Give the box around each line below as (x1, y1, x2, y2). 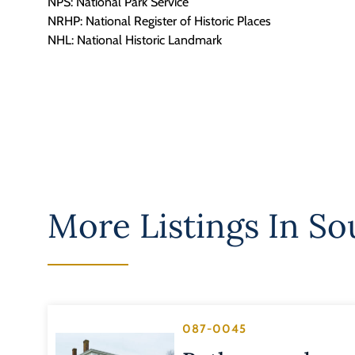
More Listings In (48, 204, 308, 248)
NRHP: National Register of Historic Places (48, 13, 271, 29)
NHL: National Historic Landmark (48, 32, 222, 48)
